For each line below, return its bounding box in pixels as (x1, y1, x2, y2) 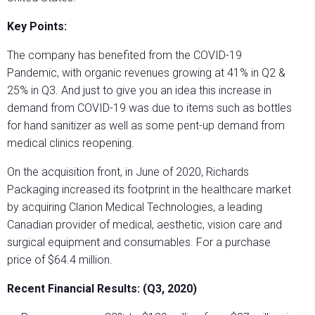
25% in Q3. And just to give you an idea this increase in (7, 84, 271, 98)
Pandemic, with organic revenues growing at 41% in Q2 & (7, 66, 285, 80)
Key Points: (7, 20, 70, 34)
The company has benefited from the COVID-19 (7, 49, 242, 63)
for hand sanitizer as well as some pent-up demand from (7, 119, 285, 133)
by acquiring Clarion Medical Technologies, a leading (7, 200, 262, 214)
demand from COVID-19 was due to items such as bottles (7, 101, 292, 115)
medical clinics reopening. (7, 136, 137, 150)
